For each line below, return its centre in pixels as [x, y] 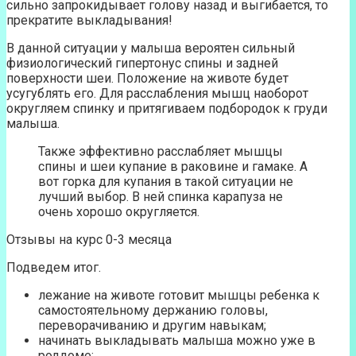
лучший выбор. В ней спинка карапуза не [161, 197]
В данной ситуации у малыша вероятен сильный [151, 48]
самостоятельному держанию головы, [153, 311]
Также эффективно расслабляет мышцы [161, 152]
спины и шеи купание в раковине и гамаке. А [173, 167]
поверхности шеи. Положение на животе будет [147, 79]
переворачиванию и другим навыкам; [152, 326]
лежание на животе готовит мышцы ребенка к [179, 296]
